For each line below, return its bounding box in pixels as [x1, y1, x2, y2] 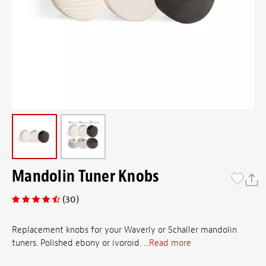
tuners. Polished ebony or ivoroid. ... [12, 237, 149, 249]
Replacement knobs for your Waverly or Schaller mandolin [12, 224, 237, 236]
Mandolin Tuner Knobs [12, 165, 160, 187]
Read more [149, 237, 191, 249]
